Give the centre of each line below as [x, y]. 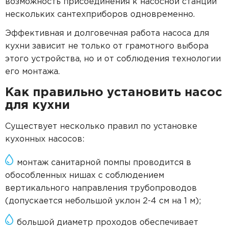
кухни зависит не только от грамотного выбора [107, 46]
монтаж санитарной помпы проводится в [104, 163]
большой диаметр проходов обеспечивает [108, 223]
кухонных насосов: [45, 139]
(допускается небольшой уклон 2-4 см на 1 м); [103, 201]
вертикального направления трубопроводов [101, 188]
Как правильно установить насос [114, 93]
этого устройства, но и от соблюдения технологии [113, 59]
